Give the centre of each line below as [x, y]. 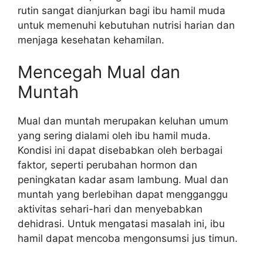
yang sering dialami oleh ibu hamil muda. [114, 136]
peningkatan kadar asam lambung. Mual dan [123, 180]
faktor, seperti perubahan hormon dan [107, 165]
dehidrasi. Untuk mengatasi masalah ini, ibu [121, 224]
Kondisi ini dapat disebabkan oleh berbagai [120, 150]
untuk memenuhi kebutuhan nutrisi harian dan [126, 25]
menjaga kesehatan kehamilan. [91, 40]
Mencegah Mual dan [99, 72]
